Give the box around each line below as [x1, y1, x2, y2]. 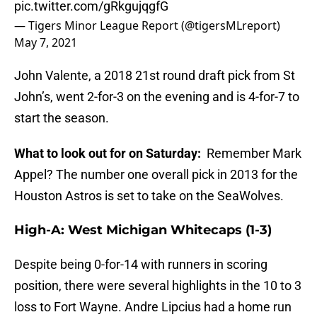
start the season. [14, 110, 109, 126]
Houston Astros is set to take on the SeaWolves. [14, 188, 284, 204]
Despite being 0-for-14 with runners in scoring [14, 257, 267, 272]
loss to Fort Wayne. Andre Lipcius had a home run [14, 299, 292, 315]
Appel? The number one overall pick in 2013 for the [14, 167, 298, 183]
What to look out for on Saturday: [14, 146, 204, 161]
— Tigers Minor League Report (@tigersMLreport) [14, 18, 280, 34]
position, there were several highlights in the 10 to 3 [14, 278, 301, 294]
